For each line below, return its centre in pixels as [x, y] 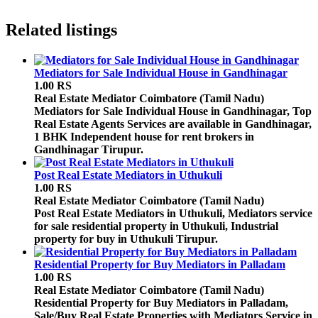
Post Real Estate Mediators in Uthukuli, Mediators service [173, 214]
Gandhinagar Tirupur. [89, 150]
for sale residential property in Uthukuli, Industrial [156, 226]
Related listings [61, 30]
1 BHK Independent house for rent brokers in [144, 137]
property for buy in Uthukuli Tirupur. [126, 239]
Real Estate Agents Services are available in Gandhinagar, [173, 124]
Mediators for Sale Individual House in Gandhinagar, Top [173, 111]
